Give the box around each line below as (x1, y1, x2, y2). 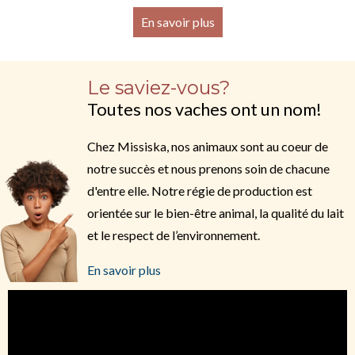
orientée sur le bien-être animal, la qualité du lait (87, 204, 344, 220)
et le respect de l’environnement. (87, 227, 262, 242)
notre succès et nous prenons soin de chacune (87, 160, 330, 176)
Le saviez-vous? (87, 75, 230, 99)
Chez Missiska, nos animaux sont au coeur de (87, 138, 328, 154)
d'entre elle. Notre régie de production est (87, 182, 312, 198)
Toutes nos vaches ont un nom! (87, 98, 322, 120)
